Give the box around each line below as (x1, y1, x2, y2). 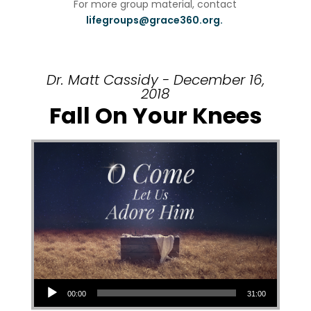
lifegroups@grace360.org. (85, 13, 225, 28)
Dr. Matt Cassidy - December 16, (46, 70, 264, 90)
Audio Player (33, 271, 62, 286)
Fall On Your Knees (49, 100, 262, 132)
